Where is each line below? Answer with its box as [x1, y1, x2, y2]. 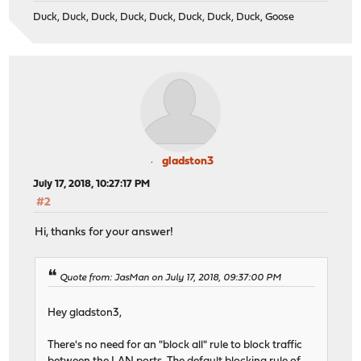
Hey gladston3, [48, 307, 122, 318]
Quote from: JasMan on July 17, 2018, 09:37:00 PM [60, 272, 282, 283]
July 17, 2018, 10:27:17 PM [33, 179, 151, 190]
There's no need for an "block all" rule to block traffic [48, 339, 303, 351]
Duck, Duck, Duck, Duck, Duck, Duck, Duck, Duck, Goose [33, 12, 295, 23]
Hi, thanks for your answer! [35, 226, 174, 239]
